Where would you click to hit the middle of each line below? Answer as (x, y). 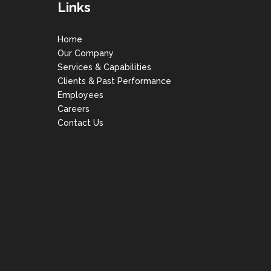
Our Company (86, 54)
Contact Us (80, 123)
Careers (73, 109)
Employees (80, 95)
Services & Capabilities (104, 67)
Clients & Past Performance (114, 81)
